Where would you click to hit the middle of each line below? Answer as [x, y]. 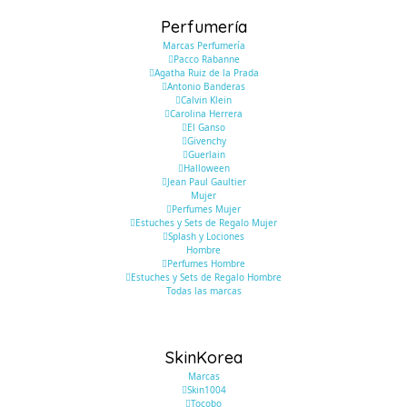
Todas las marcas [203, 291]
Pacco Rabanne [206, 59]
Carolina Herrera [206, 114]
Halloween [206, 168]
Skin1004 [206, 390]
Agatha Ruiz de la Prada [206, 73]
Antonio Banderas [206, 86]
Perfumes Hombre [206, 263]
